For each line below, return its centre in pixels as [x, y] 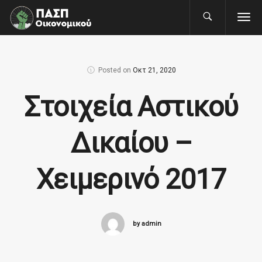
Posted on [113, 70]
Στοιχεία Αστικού [131, 107]
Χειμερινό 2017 [131, 179]
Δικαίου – [131, 143]
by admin [147, 224]
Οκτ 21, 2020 [154, 70]
